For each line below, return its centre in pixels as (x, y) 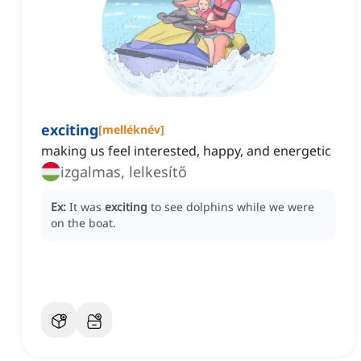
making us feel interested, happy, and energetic (186, 151)
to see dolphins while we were (232, 207)
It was (87, 207)
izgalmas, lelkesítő (124, 172)
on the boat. (83, 223)
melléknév (131, 130)
